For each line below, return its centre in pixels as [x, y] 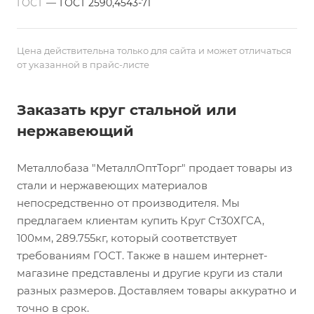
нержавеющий [75, 131]
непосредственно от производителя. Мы [128, 203]
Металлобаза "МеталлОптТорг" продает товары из [155, 168]
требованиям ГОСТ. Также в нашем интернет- [142, 255]
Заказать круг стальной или [127, 110]
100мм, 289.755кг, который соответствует [127, 238]
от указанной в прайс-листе [83, 64]
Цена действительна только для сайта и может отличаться [154, 50]
